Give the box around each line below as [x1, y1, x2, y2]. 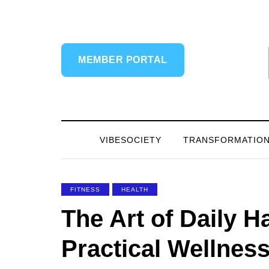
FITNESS [70, 186, 100, 193]
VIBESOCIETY [99, 135, 162, 145]
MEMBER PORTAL [78, 55, 168, 65]
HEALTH [121, 186, 148, 193]
